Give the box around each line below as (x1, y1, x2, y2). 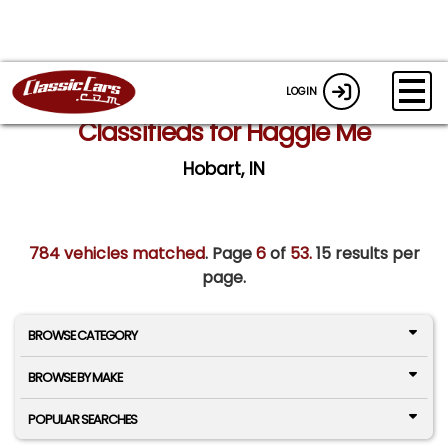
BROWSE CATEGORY (27, 327, 137, 345)
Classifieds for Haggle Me (78, 115, 370, 150)
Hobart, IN (183, 157, 265, 181)
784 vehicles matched (28, 242, 205, 265)
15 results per (311, 242, 420, 265)
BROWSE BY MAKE (27, 369, 122, 387)
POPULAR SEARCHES (27, 410, 137, 428)
